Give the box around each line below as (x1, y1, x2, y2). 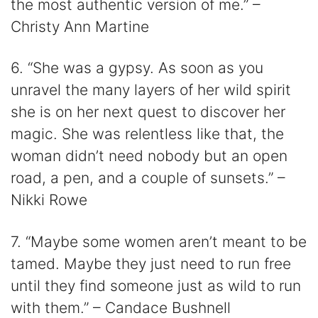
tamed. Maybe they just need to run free (11, 254, 291, 273)
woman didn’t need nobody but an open (11, 147, 287, 165)
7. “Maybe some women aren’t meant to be (11, 232, 307, 251)
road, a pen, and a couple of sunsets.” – (11, 169, 285, 187)
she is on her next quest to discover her (11, 103, 285, 121)
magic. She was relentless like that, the (11, 125, 284, 143)
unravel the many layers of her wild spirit (11, 81, 291, 99)
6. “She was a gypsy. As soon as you (11, 59, 263, 77)
